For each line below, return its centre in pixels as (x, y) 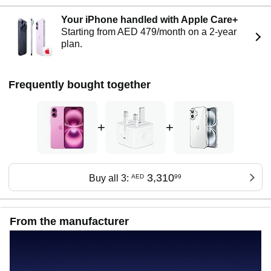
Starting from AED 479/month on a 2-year (149, 32)
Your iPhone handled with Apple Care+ (150, 20)
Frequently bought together (80, 85)
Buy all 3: (110, 178)
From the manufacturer (69, 221)
